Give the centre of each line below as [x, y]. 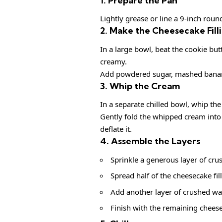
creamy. [113, 61]
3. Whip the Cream [140, 86]
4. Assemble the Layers [150, 141]
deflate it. [116, 129]
